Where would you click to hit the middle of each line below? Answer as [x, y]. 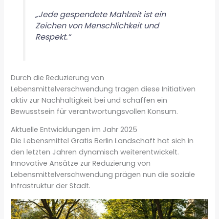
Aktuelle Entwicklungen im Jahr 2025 [74, 130]
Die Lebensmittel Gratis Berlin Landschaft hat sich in [102, 141]
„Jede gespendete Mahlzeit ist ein [100, 15]
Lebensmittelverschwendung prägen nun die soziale [103, 175]
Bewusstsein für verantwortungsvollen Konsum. [95, 111]
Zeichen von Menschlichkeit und [97, 26]
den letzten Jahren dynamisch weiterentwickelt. [95, 152]
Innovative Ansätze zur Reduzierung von [81, 164]
